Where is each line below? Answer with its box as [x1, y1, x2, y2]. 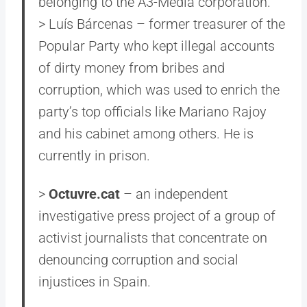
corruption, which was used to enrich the [38, 82, 280, 98]
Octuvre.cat [49, 186, 120, 202]
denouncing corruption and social [38, 251, 238, 268]
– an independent [120, 186, 228, 202]
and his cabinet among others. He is [38, 125, 254, 142]
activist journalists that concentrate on [38, 230, 267, 246]
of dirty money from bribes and [38, 60, 225, 76]
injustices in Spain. [38, 273, 151, 290]
